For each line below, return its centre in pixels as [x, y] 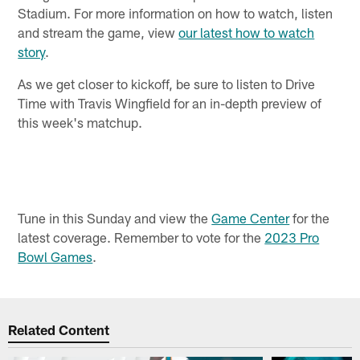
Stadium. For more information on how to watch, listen [176, 12]
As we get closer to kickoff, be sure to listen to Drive [167, 83]
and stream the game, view [98, 32]
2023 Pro [292, 237]
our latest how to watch [247, 32]
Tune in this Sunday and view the [115, 217]
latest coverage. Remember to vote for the [141, 237]
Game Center [251, 217]
